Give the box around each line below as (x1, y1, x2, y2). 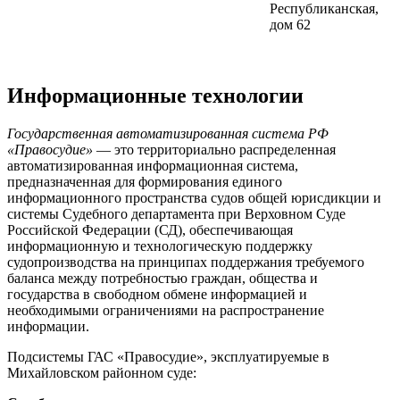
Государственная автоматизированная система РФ (7, 126, 329, 141)
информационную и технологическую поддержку (7, 238, 312, 254)
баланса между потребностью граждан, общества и (7, 271, 318, 286)
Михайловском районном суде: (7, 365, 196, 380)
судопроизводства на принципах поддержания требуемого (7, 254, 364, 270)
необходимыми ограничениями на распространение (7, 303, 324, 318)
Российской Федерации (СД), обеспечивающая (7, 222, 293, 237)
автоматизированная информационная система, (7, 158, 298, 173)
